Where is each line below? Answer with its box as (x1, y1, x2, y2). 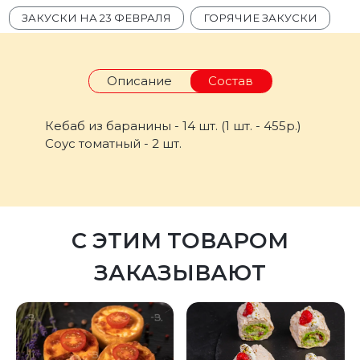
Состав (208, 73, 253, 89)
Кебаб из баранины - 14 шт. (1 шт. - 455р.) (45, 118, 302, 134)
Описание (107, 73, 172, 89)
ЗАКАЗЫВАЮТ (94, 259, 266, 286)
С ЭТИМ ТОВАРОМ (72, 227, 288, 254)
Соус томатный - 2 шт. (45, 136, 182, 152)
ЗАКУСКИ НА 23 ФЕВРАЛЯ (22, 10, 172, 24)
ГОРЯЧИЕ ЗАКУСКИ (203, 10, 318, 24)
